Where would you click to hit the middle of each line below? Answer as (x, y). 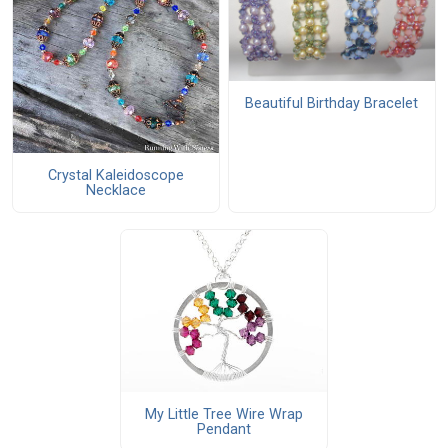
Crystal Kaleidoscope (115, 175)
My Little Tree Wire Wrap (223, 414)
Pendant (223, 429)
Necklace (115, 190)
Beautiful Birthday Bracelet (332, 103)
